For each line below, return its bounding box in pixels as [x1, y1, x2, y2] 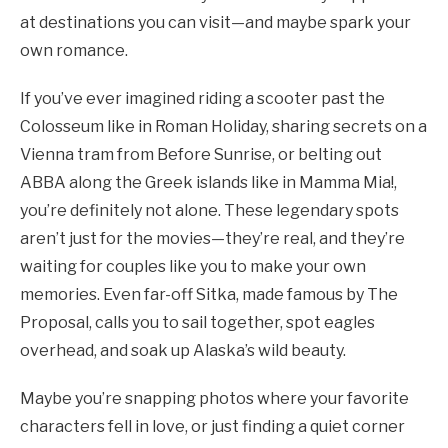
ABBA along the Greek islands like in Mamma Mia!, [20, 172, 397, 192]
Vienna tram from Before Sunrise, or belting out [20, 144, 382, 164]
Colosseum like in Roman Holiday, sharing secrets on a [20, 116, 427, 136]
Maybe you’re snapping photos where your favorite [20, 388, 409, 408]
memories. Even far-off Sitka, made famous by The [20, 284, 398, 304]
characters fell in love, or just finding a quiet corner [20, 416, 405, 436]
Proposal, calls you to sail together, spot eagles [20, 312, 375, 332]
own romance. [20, 40, 128, 60]
